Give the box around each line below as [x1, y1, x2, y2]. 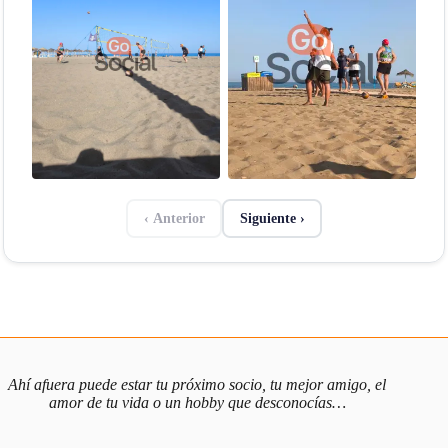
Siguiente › [239, 210, 305, 226]
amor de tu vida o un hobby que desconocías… [48, 394, 346, 412]
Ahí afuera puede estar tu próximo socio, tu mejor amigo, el [8, 376, 387, 394]
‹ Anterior [143, 210, 205, 226]
